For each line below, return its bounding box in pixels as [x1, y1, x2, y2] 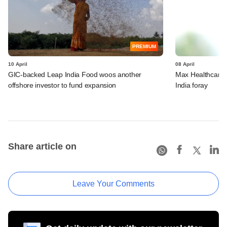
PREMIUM [132, 43, 156, 49]
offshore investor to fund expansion [8, 81, 117, 89]
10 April [8, 61, 27, 67]
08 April [175, 61, 195, 67]
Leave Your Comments [72, 179, 155, 188]
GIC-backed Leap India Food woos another [8, 70, 142, 79]
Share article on [8, 141, 77, 152]
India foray [175, 81, 208, 89]
